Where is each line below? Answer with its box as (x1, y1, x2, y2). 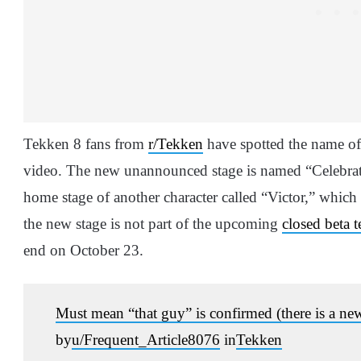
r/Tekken (148, 135, 203, 152)
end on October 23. (23, 241, 143, 259)
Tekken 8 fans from (23, 135, 148, 152)
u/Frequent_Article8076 (72, 330, 220, 348)
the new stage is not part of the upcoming (23, 214, 282, 232)
